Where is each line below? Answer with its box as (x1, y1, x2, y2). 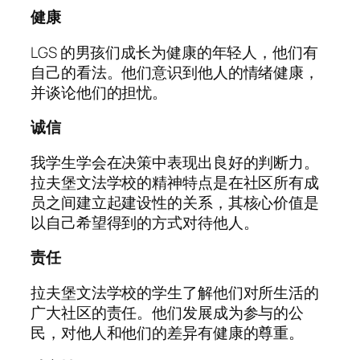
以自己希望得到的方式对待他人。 (31, 211, 259, 233)
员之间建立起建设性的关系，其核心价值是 (31, 191, 320, 213)
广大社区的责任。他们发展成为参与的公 (31, 301, 305, 323)
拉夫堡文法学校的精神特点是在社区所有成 (31, 171, 320, 193)
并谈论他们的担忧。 (31, 81, 170, 103)
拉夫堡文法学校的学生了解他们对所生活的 (31, 281, 320, 303)
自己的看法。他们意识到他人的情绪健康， (31, 61, 320, 83)
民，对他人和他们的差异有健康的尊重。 (31, 321, 308, 343)
